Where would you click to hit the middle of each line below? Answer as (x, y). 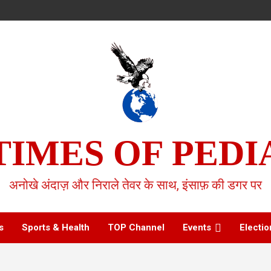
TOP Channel (136, 227)
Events (197, 227)
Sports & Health (56, 227)
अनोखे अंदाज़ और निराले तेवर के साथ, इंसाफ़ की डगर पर (135, 185)
